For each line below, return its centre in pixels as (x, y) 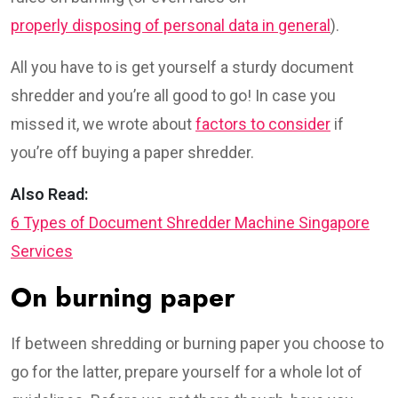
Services (42, 251)
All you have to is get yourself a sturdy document (182, 67)
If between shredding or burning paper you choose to (197, 343)
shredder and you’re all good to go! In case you (173, 95)
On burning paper (123, 297)
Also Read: (49, 194)
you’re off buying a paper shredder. (132, 152)
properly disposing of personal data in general (171, 25)
